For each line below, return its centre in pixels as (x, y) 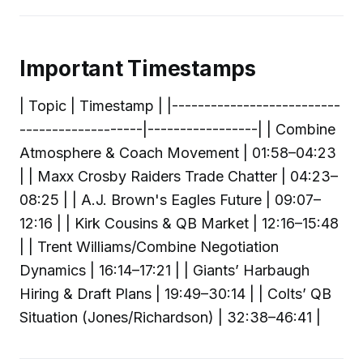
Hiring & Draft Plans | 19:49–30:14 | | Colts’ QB (175, 293)
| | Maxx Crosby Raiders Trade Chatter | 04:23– (179, 176)
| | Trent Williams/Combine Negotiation (149, 246)
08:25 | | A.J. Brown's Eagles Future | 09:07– (170, 199)
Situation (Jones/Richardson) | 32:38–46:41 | (170, 317)
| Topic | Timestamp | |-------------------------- (180, 105)
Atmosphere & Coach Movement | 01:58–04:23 (178, 152)
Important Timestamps (138, 69)
